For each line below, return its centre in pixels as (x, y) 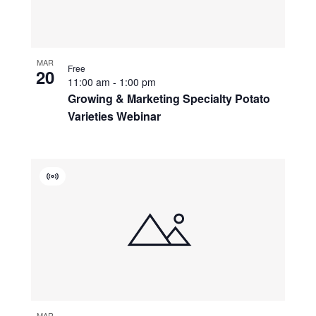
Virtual (67, 183)
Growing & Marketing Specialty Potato (169, 98)
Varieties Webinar (114, 116)
